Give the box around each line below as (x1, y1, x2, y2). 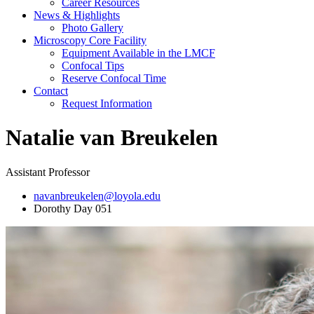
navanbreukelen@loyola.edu (34, 189, 161, 202)
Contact (34, 84, 68, 97)
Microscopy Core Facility (34, 34, 146, 46)
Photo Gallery (62, 21, 123, 34)
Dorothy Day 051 (34, 202, 112, 214)
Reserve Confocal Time (62, 71, 166, 84)
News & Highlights (34, 8, 120, 21)
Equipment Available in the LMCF (62, 46, 215, 59)
